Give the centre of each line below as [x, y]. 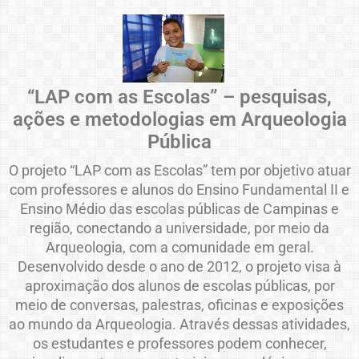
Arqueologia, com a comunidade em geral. [179, 247]
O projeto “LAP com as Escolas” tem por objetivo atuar [179, 170]
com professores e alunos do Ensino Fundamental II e [179, 189]
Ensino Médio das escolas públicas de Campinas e [179, 208]
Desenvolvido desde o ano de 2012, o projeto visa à [179, 266]
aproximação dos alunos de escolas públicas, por [179, 285]
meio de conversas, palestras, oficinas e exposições [179, 305]
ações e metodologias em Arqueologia [179, 119]
